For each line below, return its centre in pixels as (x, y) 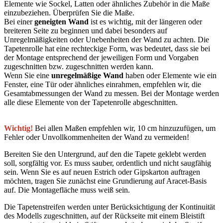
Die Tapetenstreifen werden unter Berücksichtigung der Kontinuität (110, 207)
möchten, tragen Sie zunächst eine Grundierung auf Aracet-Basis (105, 181)
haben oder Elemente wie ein (170, 75)
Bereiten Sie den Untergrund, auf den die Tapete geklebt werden (105, 154)
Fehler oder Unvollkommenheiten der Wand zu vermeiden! (97, 137)
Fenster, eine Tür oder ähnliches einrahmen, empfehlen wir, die (103, 84)
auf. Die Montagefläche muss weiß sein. (67, 190)
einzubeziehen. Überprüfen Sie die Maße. (69, 12)
